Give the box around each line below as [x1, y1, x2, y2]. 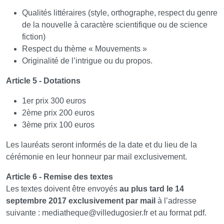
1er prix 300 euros [22, 96, 86, 105]
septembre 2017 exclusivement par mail [6, 196, 155, 205]
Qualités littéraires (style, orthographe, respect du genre [22, 8, 217, 17]
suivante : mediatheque [6, 208, 88, 217]
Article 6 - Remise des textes [6, 172, 113, 181]
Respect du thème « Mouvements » [22, 44, 147, 53]
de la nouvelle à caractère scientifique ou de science [22, 20, 207, 29]
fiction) [22, 32, 45, 41]
